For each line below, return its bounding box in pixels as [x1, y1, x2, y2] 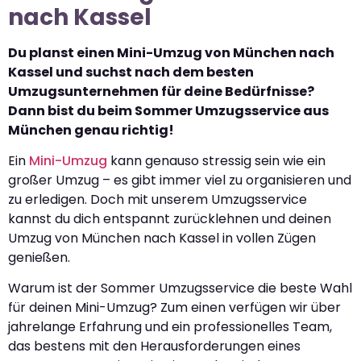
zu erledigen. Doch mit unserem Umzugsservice [8, 190, 307, 210]
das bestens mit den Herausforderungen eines [8, 337, 301, 356]
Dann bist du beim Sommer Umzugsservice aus [8, 101, 329, 120]
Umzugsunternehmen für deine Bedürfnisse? [8, 81, 314, 101]
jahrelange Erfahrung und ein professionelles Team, [8, 317, 332, 337]
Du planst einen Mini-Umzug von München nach [8, 43, 334, 62]
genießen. [8, 248, 70, 268]
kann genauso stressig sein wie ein [107, 151, 326, 171]
